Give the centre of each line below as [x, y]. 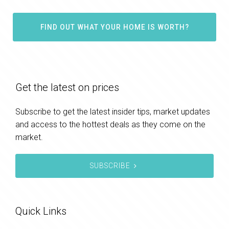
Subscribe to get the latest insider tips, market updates [113, 111]
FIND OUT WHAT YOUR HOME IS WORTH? [114, 27]
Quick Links [41, 211]
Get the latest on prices [67, 87]
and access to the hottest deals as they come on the [110, 124]
